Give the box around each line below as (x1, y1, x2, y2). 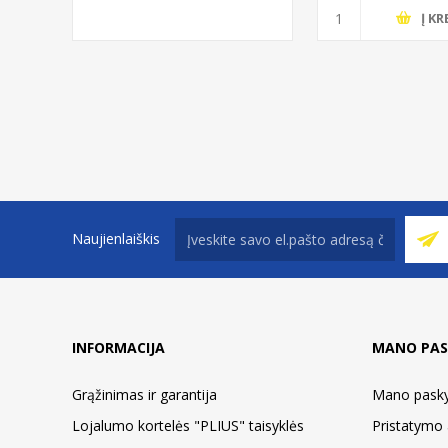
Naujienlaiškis (72, 229, 160, 249)
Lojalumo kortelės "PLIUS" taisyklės (72, 415, 304, 435)
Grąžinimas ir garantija (72, 384, 217, 404)
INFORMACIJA (72, 337, 165, 357)
